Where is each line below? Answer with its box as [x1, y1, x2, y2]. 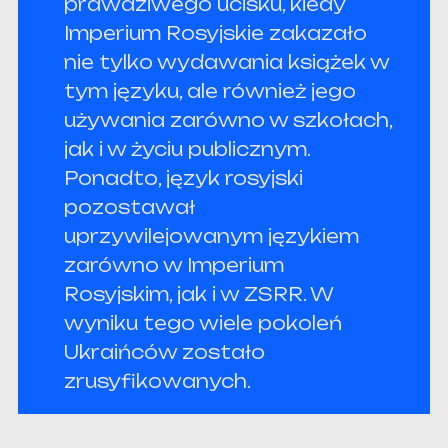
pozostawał [64, 196, 196, 219]
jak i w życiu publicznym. [64, 138, 311, 161]
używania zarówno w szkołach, [64, 109, 393, 132]
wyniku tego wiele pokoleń [64, 312, 343, 335]
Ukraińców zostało [64, 341, 266, 364]
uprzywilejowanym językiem [64, 225, 360, 248]
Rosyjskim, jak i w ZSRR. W [64, 283, 334, 306]
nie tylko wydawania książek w [64, 51, 390, 74]
